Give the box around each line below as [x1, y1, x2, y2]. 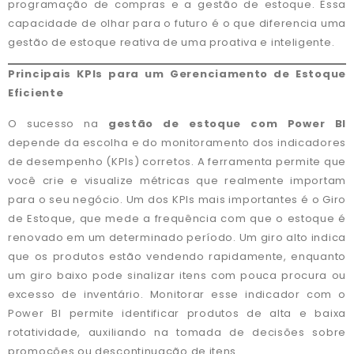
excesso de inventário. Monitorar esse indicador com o [8, 286, 346, 302]
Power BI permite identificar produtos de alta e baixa [8, 305, 346, 321]
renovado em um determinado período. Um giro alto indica [8, 229, 346, 245]
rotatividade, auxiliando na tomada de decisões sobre [8, 324, 346, 340]
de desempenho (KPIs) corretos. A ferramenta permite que [8, 153, 346, 169]
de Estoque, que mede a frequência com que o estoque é [8, 210, 346, 226]
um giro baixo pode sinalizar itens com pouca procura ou [8, 267, 346, 283]
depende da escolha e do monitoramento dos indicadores [8, 134, 346, 150]
